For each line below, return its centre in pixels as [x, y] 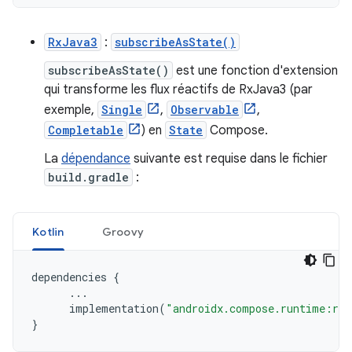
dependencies [69, 277]
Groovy [123, 232]
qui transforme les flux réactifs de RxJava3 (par [178, 90]
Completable [86, 130]
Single [122, 110]
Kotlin [48, 232]
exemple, [71, 110]
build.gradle [88, 177]
